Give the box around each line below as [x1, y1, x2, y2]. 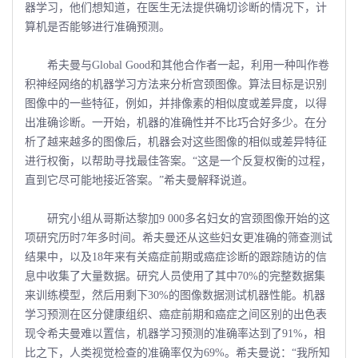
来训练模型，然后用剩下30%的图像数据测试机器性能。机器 [25, 288, 325, 301]
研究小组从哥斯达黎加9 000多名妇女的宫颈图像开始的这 [25, 212, 330, 225]
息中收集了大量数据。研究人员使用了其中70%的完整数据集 [25, 269, 325, 282]
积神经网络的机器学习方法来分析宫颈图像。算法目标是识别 [25, 78, 327, 90]
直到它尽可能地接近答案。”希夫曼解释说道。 [25, 173, 253, 186]
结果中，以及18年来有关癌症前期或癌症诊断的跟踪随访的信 [25, 250, 327, 263]
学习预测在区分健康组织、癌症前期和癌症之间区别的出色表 [25, 308, 327, 320]
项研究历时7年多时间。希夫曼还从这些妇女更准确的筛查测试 [25, 231, 332, 244]
